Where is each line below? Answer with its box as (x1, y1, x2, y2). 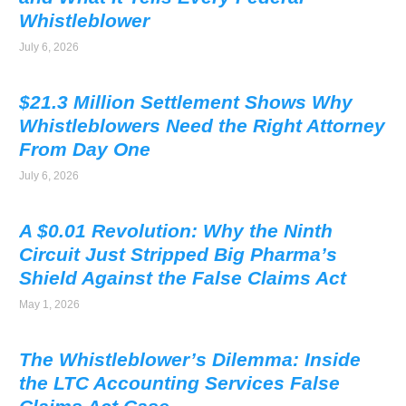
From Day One (19, 138, 151, 159)
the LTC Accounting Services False (19, 372, 341, 393)
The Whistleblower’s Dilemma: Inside (19, 348, 362, 370)
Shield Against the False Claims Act (19, 266, 347, 288)
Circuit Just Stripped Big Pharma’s (19, 243, 338, 265)
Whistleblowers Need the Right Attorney (19, 114, 386, 136)
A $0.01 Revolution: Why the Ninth (19, 219, 333, 241)
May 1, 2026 (19, 297, 81, 311)
